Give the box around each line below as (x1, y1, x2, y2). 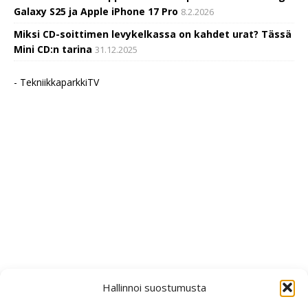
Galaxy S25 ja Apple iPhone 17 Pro (14, 5, 178, 19)
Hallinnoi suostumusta (102, 280, 206, 294)
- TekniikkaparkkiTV (14, 76, 99, 89)
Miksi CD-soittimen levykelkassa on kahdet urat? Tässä (14, 27, 291, 41)
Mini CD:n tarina (14, 43, 92, 56)
